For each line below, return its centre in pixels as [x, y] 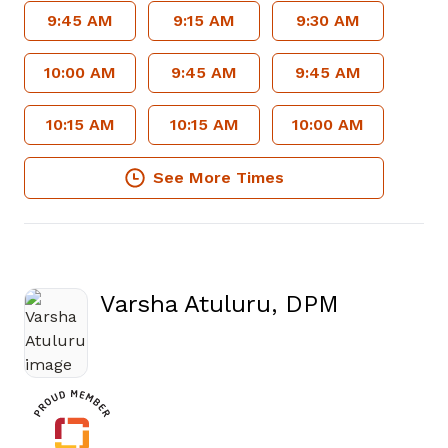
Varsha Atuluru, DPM [219, 304]
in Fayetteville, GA [202, 359]
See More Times [218, 177]
